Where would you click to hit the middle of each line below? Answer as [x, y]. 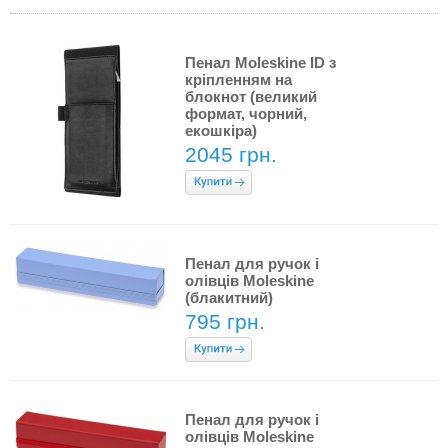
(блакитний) [229, 297]
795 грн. [225, 321]
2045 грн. [231, 154]
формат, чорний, [246, 113]
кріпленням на [238, 79]
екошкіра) [221, 130]
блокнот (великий [251, 96]
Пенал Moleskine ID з [260, 62]
